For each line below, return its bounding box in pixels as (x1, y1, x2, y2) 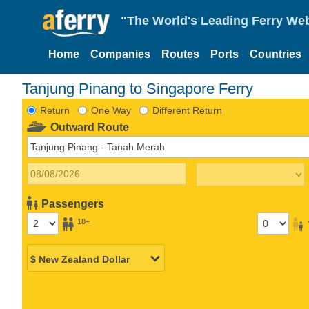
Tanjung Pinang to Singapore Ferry (22, 79, 253, 97)
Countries (250, 48, 301, 60)
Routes (161, 48, 199, 60)
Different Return (152, 104, 222, 116)
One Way (90, 104, 131, 116)
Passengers (41, 197, 105, 210)
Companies (90, 48, 150, 60)
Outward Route (50, 121, 130, 133)
